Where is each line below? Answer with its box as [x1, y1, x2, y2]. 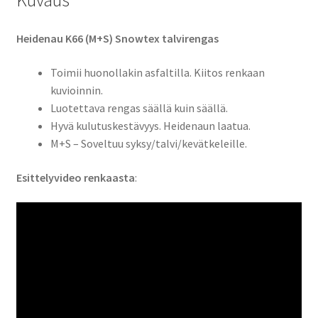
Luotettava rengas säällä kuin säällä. [50, 100, 228, 115]
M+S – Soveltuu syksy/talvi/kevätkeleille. [50, 136, 247, 150]
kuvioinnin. [50, 82, 103, 97]
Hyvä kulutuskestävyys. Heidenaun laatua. [50, 118, 251, 133]
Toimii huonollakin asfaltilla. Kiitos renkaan [50, 65, 265, 79]
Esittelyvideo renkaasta [16, 170, 135, 185]
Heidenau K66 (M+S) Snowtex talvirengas [16, 31, 219, 46]
